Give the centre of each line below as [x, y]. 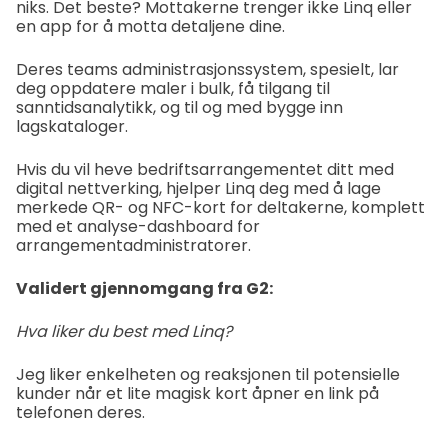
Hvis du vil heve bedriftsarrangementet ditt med [205, 169]
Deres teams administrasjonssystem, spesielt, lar [207, 69]
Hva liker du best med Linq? [124, 331]
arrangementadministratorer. [133, 245]
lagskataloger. [72, 126]
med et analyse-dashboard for [138, 226]
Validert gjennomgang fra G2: [144, 288]
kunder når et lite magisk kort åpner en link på [197, 393]
